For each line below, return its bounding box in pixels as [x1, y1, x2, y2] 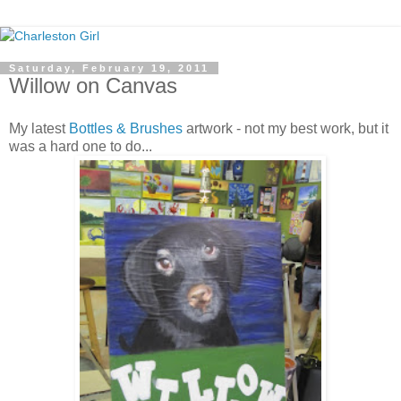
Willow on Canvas [9, 73, 177, 98]
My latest [9, 120, 69, 136]
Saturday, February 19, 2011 [9, 63, 209, 73]
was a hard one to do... [9, 138, 152, 154]
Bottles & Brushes [69, 120, 183, 136]
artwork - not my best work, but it [183, 120, 388, 136]
